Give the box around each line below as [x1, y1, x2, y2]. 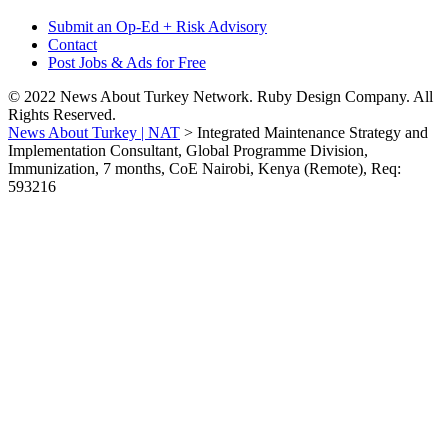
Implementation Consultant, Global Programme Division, [8, 142, 368, 159]
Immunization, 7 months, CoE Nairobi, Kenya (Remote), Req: [8, 160, 401, 177]
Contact [48, 36, 97, 53]
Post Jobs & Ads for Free [48, 54, 206, 71]
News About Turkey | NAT [8, 124, 180, 141]
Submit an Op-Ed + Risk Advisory [48, 18, 267, 35]
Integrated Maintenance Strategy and [197, 124, 428, 141]
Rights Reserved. [8, 106, 116, 123]
